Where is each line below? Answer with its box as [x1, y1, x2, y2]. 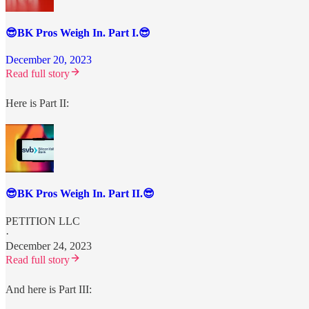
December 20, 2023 [6, 54, 92, 66]
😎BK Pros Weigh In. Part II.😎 [6, 188, 154, 200]
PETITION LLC [6, 215, 80, 227]
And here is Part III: [6, 283, 92, 295]
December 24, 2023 [6, 239, 92, 252]
